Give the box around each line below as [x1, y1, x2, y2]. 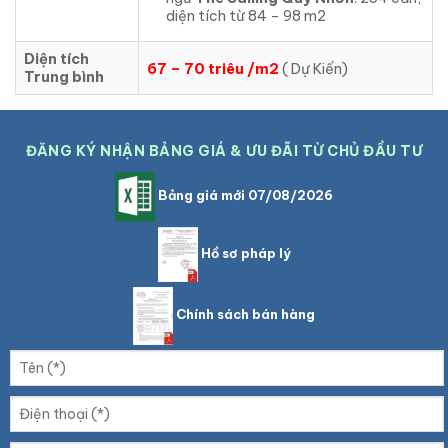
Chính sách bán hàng [173, 306, 315, 323]
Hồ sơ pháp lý [197, 245, 291, 262]
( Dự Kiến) [279, 60, 351, 79]
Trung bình [24, 68, 104, 87]
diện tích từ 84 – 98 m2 [165, 6, 326, 25]
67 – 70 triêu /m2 [147, 60, 279, 79]
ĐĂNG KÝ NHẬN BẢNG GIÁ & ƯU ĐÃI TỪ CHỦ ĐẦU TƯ [26, 142, 422, 161]
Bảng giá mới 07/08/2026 [155, 187, 333, 204]
